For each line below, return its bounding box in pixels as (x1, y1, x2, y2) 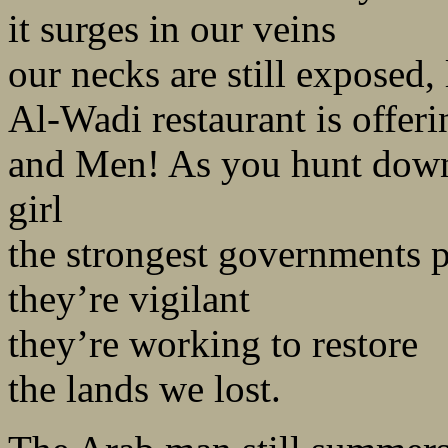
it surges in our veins (8, 7, 336, 51)
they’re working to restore (8, 322, 418, 366)
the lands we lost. (8, 367, 281, 411)
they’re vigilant (8, 277, 250, 321)
